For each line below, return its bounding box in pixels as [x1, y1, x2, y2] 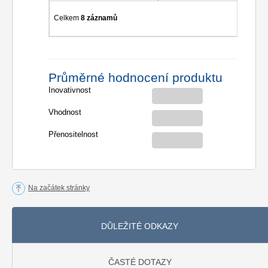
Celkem [54, 13, 81, 22]
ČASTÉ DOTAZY [108, 257, 172, 267]
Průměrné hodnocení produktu [48, 70, 223, 84]
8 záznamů [81, 13, 118, 22]
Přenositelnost [48, 129, 98, 139]
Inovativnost [48, 85, 91, 95]
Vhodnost [48, 107, 81, 117]
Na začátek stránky [28, 184, 90, 193]
